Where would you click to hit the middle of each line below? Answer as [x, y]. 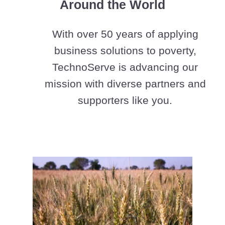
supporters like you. [125, 100]
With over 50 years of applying [125, 34]
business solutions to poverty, [125, 50]
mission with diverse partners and [125, 84]
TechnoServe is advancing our [125, 67]
